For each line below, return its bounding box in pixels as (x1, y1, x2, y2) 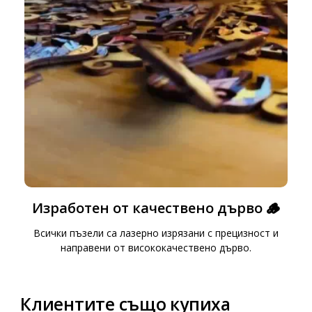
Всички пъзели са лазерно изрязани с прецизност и (33, 226, 279, 240)
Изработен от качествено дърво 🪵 (32, 198, 280, 217)
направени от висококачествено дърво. (61, 240, 251, 254)
